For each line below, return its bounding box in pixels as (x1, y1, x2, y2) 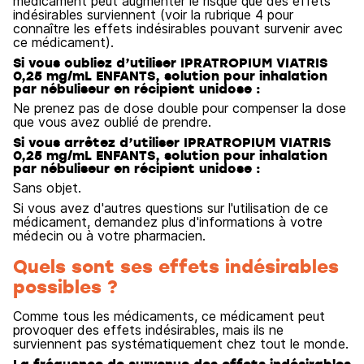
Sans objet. (13, 180, 81, 196)
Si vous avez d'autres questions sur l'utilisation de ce (13, 200, 328, 216)
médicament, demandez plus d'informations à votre (13, 214, 323, 230)
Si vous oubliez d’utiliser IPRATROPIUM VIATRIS (13, 54, 327, 71)
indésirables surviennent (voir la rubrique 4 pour (13, 6, 293, 23)
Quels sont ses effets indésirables (13, 253, 339, 278)
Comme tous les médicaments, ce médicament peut (13, 308, 325, 324)
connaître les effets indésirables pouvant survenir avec (13, 20, 343, 37)
